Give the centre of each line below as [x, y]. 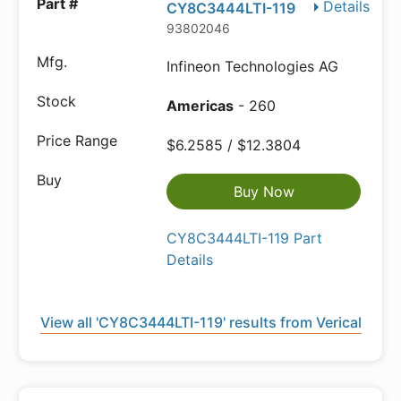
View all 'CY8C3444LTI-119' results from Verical [201, 322]
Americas [200, 106]
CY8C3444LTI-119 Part [245, 238]
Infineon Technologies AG [253, 66]
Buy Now [264, 192]
